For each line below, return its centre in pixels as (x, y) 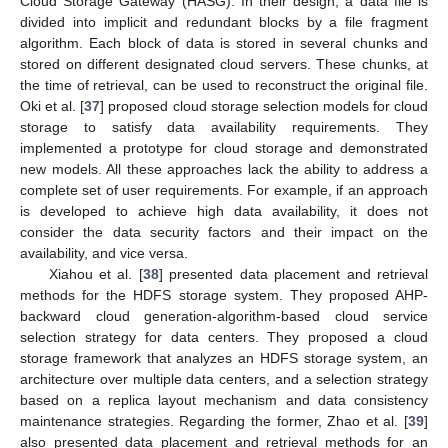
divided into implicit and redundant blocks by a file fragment (224, 21)
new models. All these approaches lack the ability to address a (224, 168)
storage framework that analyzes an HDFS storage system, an (224, 357)
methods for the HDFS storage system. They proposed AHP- (224, 294)
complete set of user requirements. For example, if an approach (224, 189)
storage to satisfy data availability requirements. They (224, 126)
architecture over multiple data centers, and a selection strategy (224, 378)
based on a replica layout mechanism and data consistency (224, 399)
